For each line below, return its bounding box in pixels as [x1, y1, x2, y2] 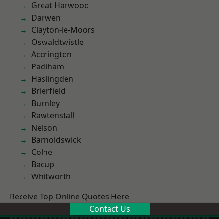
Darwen [31, 12, 61, 23]
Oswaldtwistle [31, 37, 84, 47]
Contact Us [89, 203, 130, 214]
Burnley [31, 98, 60, 109]
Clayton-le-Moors [31, 24, 95, 35]
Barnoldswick [31, 134, 81, 145]
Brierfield [31, 86, 66, 96]
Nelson [31, 122, 57, 133]
